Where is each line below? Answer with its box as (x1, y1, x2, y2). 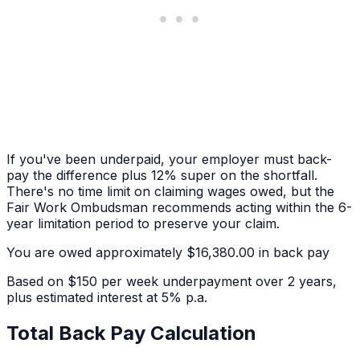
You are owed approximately (6, 244, 182, 261)
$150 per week (67, 273, 158, 290)
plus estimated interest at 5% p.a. (6, 289, 207, 306)
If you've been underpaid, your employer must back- (6, 151, 332, 168)
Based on (6, 273, 67, 290)
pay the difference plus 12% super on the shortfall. (6, 167, 317, 184)
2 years (288, 273, 333, 290)
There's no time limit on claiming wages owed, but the (6, 183, 334, 200)
